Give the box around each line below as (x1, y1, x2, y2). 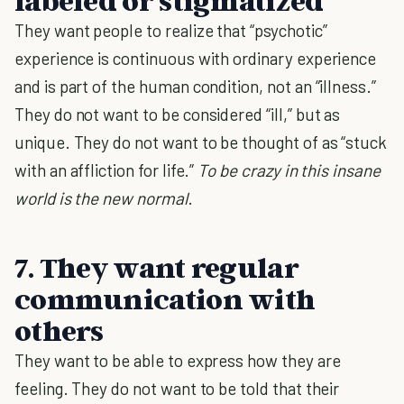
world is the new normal (14, 188, 188, 208)
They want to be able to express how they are (14, 350, 341, 371)
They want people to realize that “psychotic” (14, 20, 327, 41)
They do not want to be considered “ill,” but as (14, 104, 341, 124)
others (14, 313, 104, 347)
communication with (14, 281, 316, 316)
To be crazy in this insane (197, 160, 381, 180)
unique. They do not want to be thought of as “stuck (14, 132, 388, 152)
